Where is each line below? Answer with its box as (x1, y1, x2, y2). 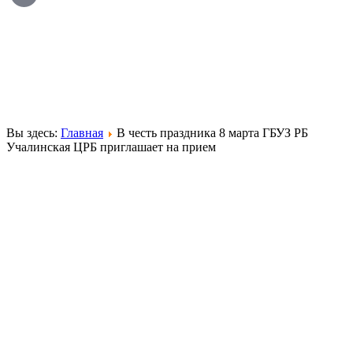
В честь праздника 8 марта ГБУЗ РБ (117, 125, 308, 139)
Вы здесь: (6, 125, 61, 139)
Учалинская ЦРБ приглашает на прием (6, 139, 216, 154)
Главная (61, 125, 103, 139)
